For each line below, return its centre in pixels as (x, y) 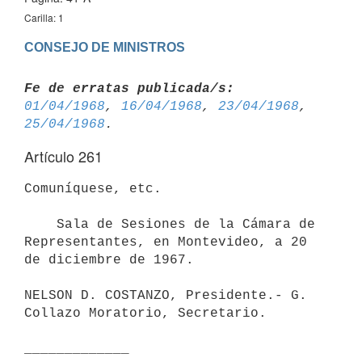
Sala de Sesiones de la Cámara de (40, 224)
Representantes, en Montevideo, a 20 (170, 242)
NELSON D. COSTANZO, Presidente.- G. (166, 295)
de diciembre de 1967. (109, 260)
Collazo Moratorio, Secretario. (145, 313)
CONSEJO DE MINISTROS (105, 47)
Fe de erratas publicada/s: (129, 88)
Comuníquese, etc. (93, 189)
